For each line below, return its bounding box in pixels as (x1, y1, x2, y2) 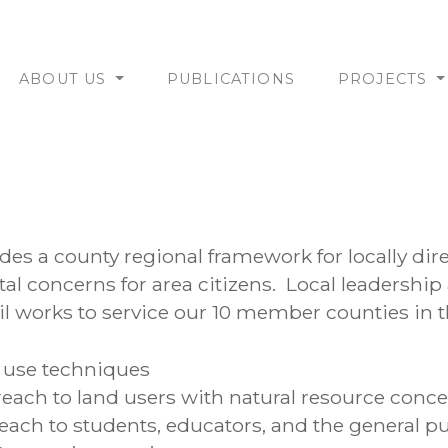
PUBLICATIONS (166, 70, 295, 89)
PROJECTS (338, 70, 433, 89)
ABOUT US (19, 70, 112, 89)
